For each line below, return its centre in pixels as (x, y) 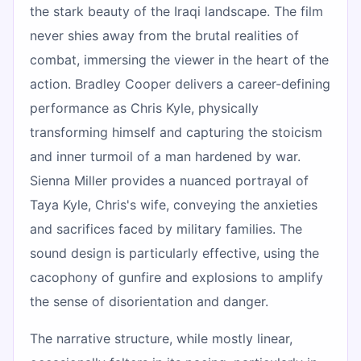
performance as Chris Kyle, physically (144, 108)
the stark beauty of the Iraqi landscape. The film (176, 11)
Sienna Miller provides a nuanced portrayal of (169, 180)
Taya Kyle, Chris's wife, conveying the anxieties (174, 204)
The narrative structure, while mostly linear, (161, 338)
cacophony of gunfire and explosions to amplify (176, 277)
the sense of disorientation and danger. (149, 301)
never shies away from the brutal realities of (164, 35)
